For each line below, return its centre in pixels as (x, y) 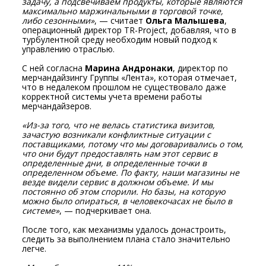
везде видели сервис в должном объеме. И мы (118, 182)
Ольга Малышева (185, 21)
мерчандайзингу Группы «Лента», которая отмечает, (130, 78)
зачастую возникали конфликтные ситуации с (117, 135)
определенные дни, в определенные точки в (115, 163)
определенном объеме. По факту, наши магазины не (131, 173)
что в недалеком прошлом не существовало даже (124, 87)
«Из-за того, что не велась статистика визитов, (119, 125)
